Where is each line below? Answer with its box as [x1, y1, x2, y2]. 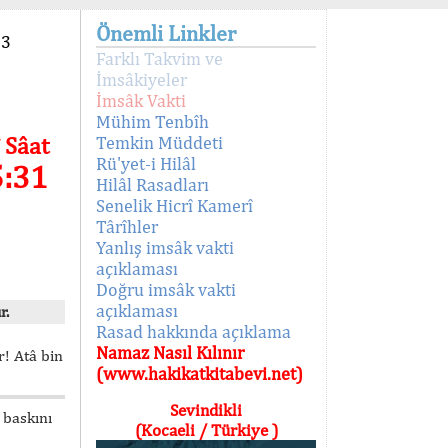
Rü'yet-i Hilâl [96, 153, 196, 174]
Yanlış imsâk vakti [96, 237, 234, 258]
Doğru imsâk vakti [96, 279, 236, 300]
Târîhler [96, 216, 158, 237]
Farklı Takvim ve [96, 48, 223, 69]
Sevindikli [170, 400, 242, 420]
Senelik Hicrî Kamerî [96, 195, 253, 216]
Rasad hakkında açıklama [96, 321, 291, 342]
